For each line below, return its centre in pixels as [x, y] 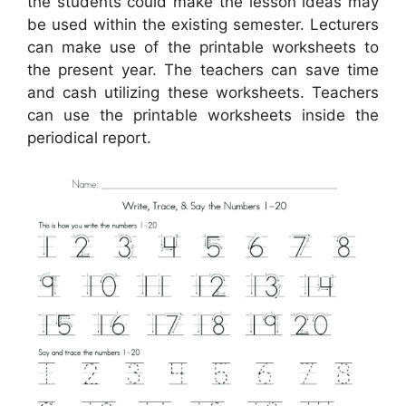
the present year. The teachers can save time [203, 70]
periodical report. [89, 138]
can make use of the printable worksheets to [203, 48]
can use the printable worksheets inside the [203, 116]
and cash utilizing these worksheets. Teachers [203, 93]
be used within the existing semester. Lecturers [203, 25]
